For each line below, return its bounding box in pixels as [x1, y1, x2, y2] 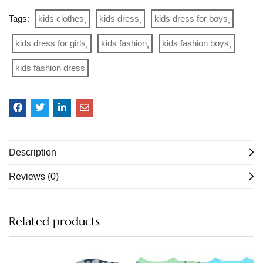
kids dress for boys [154, 14, 228, 23]
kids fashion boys [162, 38, 229, 48]
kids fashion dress [15, 63, 85, 73]
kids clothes [38, 14, 84, 23]
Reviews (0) [9, 171, 59, 181]
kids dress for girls [15, 38, 86, 48]
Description [9, 147, 56, 157]
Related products [9, 214, 100, 229]
